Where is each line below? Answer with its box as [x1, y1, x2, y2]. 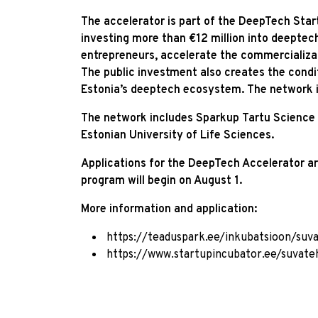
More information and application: [81, 202, 257, 216]
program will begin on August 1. [81, 173, 242, 188]
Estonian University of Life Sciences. [81, 128, 274, 143]
